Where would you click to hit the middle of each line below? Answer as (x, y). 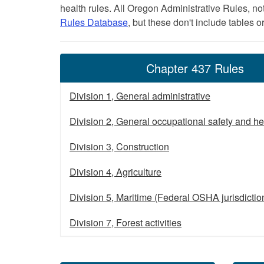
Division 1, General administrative (140, 95)
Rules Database (94, 22)
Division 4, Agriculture (115, 171)
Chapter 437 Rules (195, 68)
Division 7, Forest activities (126, 222)
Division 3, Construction (119, 146)
